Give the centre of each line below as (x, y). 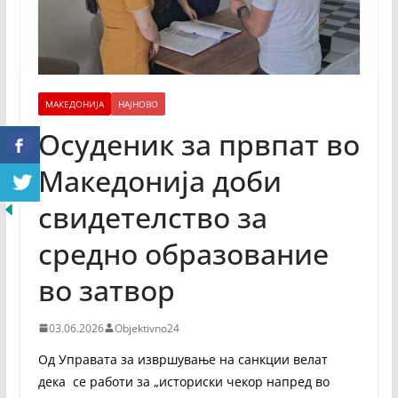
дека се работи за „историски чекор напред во (183, 381)
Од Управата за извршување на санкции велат (183, 359)
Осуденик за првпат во (199, 144)
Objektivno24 (147, 328)
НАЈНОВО (138, 103)
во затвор (106, 290)
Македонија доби (159, 180)
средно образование (183, 253)
